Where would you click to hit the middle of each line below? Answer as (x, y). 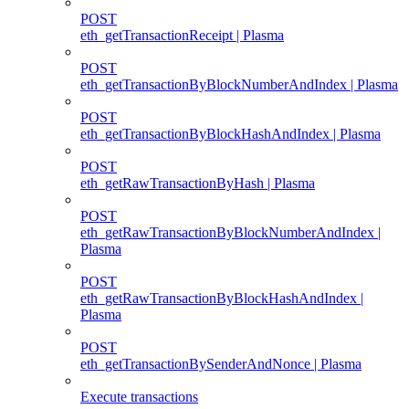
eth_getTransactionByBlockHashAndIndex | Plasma (231, 133)
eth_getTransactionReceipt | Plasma (182, 35)
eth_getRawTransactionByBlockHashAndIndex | (222, 298)
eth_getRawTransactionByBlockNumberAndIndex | (231, 232)
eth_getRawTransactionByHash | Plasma (198, 183)
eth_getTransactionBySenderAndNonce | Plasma (221, 363)
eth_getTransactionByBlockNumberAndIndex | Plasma (239, 84)
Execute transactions (139, 396)
